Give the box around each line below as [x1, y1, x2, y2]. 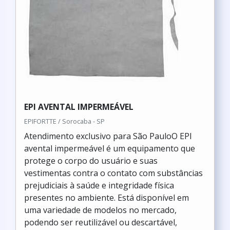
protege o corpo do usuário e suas [24, 155, 158, 166]
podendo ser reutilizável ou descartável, [24, 217, 177, 228]
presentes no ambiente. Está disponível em [24, 192, 189, 203]
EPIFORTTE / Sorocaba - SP [24, 117, 105, 126]
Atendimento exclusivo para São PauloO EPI [24, 130, 192, 142]
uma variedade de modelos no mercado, [24, 204, 177, 216]
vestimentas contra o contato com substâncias [24, 167, 203, 179]
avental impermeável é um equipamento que [24, 143, 195, 154]
